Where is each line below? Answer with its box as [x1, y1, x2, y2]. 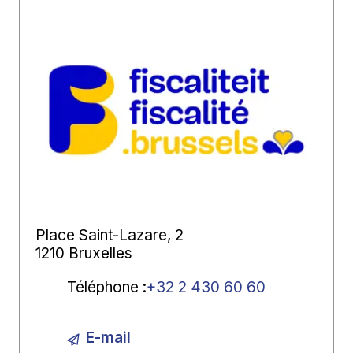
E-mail [86, 328, 131, 347]
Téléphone [67, 277, 139, 296]
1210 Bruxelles [35, 243, 132, 262]
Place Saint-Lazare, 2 [35, 225, 184, 244]
